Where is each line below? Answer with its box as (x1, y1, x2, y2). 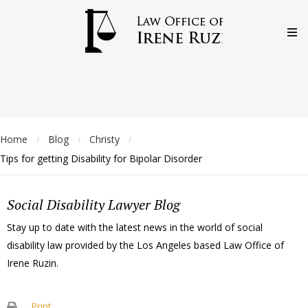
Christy (89, 133, 120, 146)
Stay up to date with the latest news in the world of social (7, 220, 263, 234)
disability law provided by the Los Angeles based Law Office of (7, 238, 284, 252)
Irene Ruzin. (7, 256, 58, 269)
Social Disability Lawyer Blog (7, 195, 180, 214)
